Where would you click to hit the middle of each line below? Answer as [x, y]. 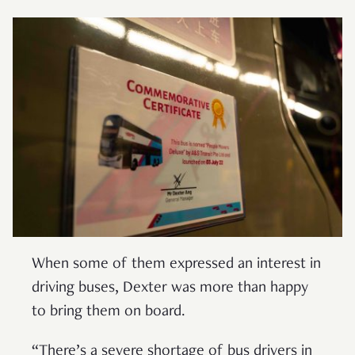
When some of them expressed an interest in [176, 265]
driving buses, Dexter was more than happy [170, 289]
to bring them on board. [109, 313]
